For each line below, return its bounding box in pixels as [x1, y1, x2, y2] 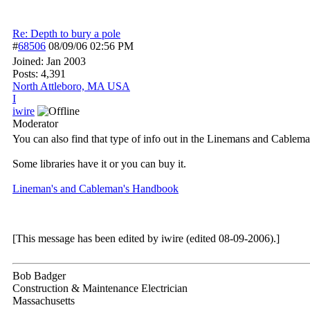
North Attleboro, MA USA [12, 80, 130, 92]
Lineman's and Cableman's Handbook [12, 183, 179, 194]
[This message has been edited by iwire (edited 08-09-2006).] [12, 232, 280, 244]
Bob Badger [12, 270, 66, 282]
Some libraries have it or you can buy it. [12, 158, 186, 170]
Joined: [12, 55, 46, 67]
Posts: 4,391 [12, 68, 66, 80]
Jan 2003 [46, 55, 86, 67]
